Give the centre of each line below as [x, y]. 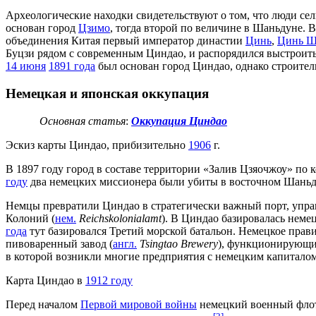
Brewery [199, 243]
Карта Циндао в [45, 280]
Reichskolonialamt [120, 218]
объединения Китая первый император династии [126, 41]
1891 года [72, 66]
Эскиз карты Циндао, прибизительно [97, 145]
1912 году [109, 280]
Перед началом [43, 304]
